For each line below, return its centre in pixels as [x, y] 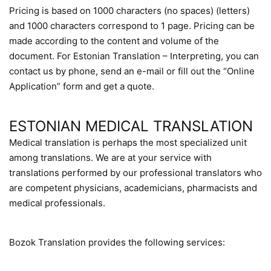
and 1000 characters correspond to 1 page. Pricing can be [132, 26]
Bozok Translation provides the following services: [117, 242]
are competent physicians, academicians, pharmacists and [133, 188]
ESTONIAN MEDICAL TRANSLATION [131, 126]
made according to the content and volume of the [114, 41]
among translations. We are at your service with [110, 158]
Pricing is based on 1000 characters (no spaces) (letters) [129, 11]
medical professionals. [57, 203]
